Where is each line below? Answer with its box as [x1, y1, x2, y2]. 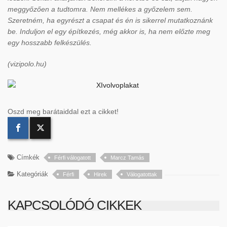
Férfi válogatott [54, 155, 91, 161]
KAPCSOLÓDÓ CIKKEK [8, 198, 141, 213]
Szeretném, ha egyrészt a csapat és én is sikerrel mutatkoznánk [8, 16, 213, 24]
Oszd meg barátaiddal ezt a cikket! [8, 107, 119, 116]
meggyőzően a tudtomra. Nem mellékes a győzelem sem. [8, 5, 193, 13]
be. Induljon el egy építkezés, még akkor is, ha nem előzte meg [8, 27, 210, 35]
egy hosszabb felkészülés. [8, 39, 92, 47]
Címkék [15, 154, 40, 161]
